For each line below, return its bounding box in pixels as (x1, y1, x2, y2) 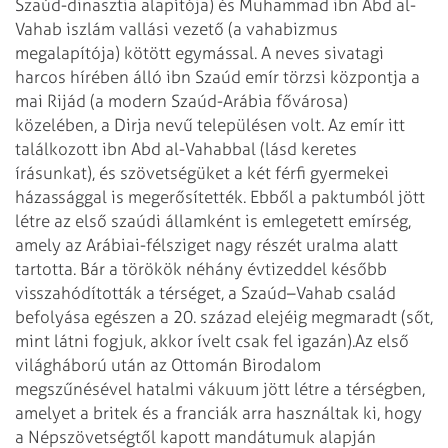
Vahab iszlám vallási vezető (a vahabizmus (15, 19, 338, 40)
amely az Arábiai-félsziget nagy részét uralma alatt (15, 235, 398, 256)
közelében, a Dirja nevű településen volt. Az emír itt (15, 115, 405, 136)
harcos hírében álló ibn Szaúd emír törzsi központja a (15, 67, 420, 88)
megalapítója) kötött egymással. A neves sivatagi (15, 43, 384, 64)
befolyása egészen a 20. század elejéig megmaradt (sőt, (15, 307, 433, 328)
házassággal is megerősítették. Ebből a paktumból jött (15, 187, 425, 208)
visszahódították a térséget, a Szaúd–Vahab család (15, 283, 396, 304)
